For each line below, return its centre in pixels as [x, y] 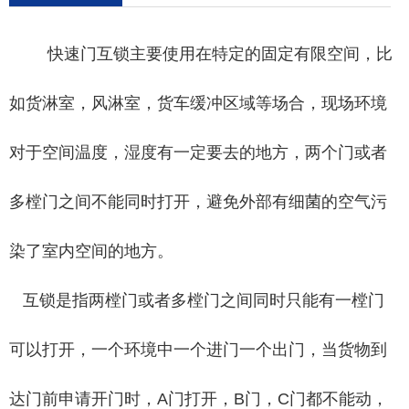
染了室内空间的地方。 [91, 251]
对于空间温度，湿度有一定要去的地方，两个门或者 [198, 152]
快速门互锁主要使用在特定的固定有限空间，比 [215, 53]
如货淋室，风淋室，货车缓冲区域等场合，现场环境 [198, 103]
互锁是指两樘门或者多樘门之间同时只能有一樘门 [197, 300]
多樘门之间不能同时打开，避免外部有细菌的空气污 [198, 201]
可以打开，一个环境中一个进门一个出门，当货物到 [198, 349]
